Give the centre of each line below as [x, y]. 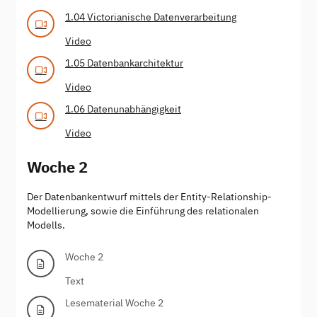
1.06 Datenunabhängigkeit [123, 109]
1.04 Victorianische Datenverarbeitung [151, 17]
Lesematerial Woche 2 [114, 302]
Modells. [46, 225]
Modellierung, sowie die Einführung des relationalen [143, 211]
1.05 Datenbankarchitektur [124, 63]
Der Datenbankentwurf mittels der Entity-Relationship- [149, 196]
